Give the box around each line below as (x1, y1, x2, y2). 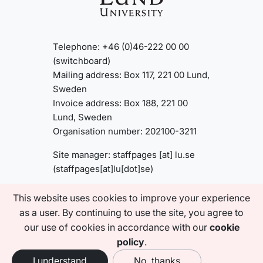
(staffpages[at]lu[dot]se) (53, 163, 153, 174)
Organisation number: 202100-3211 (53, 126, 197, 137)
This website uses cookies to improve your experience (13, 192, 250, 204)
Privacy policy (53, 234, 112, 245)
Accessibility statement (53, 220, 150, 231)
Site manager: (53, 149, 113, 160)
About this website (53, 205, 130, 217)
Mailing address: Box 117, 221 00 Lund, (53, 69, 210, 80)
